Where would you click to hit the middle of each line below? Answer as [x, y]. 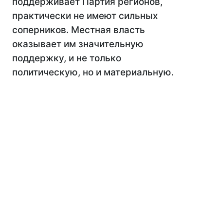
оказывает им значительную [78, 44]
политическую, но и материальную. [93, 72]
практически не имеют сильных [85, 16]
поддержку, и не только [67, 58]
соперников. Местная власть [79, 30]
